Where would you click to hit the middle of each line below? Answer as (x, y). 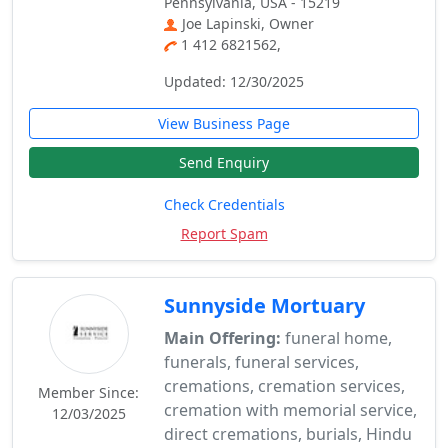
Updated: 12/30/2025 (234, 81)
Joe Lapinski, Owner (248, 23)
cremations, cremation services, (285, 386)
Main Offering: (223, 338)
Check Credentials (224, 204)
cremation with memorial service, (291, 410)
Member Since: (89, 392)
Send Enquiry (224, 162)
